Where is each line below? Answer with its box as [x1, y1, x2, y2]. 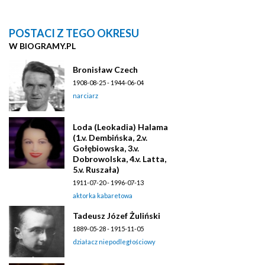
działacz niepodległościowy [73, 237, 156, 245]
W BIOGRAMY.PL [9, 40, 76, 51]
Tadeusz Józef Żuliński [73, 210, 160, 221]
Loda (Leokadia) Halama [73, 121, 168, 132]
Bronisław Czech [73, 64, 138, 75]
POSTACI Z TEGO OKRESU [9, 26, 139, 40]
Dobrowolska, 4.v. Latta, [73, 153, 166, 164]
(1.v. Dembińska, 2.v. [73, 132, 147, 143]
